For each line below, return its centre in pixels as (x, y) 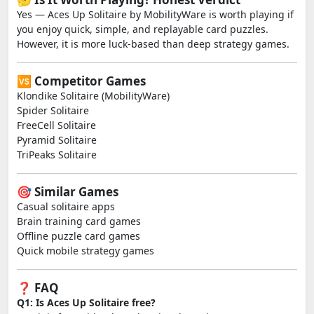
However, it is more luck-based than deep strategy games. (153, 44)
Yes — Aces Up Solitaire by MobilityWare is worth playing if (155, 14)
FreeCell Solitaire (56, 125)
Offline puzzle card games (78, 236)
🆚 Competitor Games (81, 81)
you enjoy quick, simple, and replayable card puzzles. (143, 29)
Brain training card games (79, 221)
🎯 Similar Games (68, 192)
